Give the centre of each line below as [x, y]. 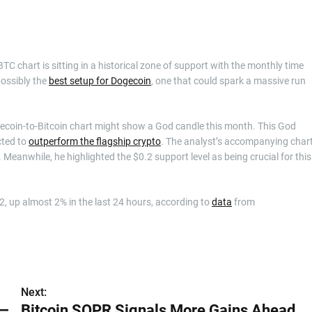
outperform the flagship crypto [95, 142]
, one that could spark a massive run [228, 81]
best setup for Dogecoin [100, 81]
